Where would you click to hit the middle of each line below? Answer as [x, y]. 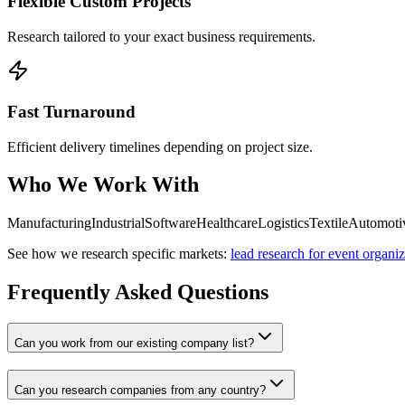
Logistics [283, 223]
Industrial [118, 223]
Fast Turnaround [71, 111]
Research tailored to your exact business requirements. [161, 37]
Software [170, 223]
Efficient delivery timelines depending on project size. [160, 146]
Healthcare [227, 223]
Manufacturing [49, 223]
